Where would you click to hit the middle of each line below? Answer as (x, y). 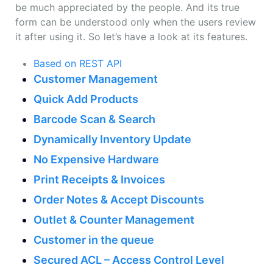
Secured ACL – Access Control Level (129, 260)
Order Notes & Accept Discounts (119, 200)
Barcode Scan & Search (94, 119)
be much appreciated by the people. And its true (127, 8)
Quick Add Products (86, 99)
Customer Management (96, 79)
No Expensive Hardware (96, 160)
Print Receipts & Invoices (99, 180)
